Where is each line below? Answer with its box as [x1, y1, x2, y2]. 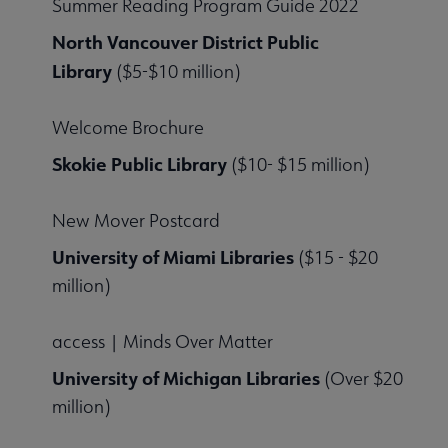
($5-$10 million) [112, 60, 244, 84]
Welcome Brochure [52, 116, 204, 140]
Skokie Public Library [52, 152, 227, 177]
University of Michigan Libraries [52, 366, 320, 391]
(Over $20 [320, 367, 403, 391]
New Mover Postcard [52, 209, 220, 233]
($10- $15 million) [227, 153, 369, 177]
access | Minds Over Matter [52, 330, 273, 354]
